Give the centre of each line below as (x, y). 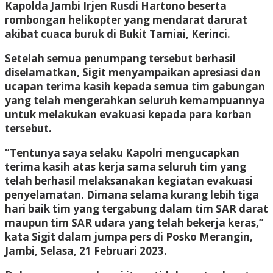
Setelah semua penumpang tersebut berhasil (120, 58)
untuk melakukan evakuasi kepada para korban (128, 114)
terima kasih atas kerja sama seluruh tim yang (126, 166)
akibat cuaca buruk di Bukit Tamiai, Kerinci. (118, 34)
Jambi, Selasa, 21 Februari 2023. (86, 250)
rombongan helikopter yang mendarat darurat (126, 19)
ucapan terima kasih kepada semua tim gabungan (135, 86)
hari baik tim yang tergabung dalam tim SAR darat (136, 208)
